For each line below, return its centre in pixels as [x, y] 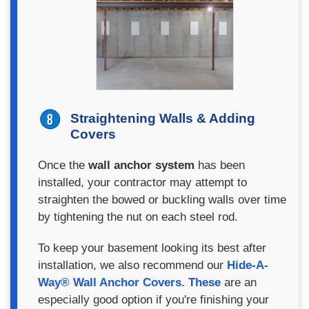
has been [220, 165]
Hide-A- [248, 265]
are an [239, 282]
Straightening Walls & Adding [163, 118]
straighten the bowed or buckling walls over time [162, 200]
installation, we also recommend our [132, 265]
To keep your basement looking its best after [152, 248]
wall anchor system [141, 165]
